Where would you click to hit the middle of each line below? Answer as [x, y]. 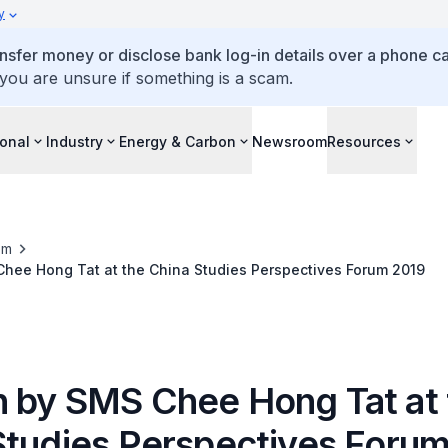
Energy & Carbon [177, 141]
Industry [74, 141]
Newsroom [289, 141]
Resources [364, 141]
